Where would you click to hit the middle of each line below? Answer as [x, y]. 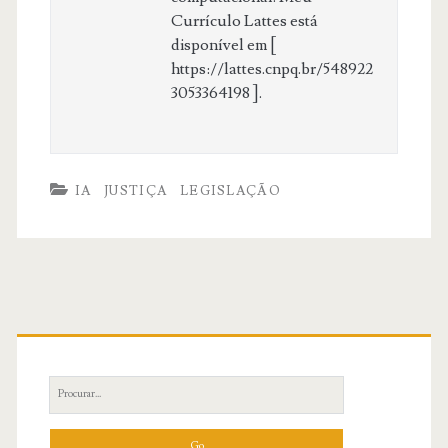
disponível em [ [222, 44]
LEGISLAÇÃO [230, 190]
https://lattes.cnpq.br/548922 [271, 68]
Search [68, 388]
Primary [88, 332]
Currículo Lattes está [244, 20]
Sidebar [83, 380]
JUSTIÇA [136, 190]
